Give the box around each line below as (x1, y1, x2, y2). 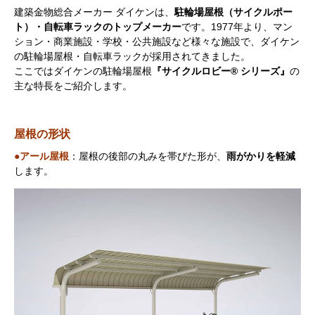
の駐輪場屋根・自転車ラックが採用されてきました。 (14, 51, 250, 63)
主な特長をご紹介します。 (14, 80, 132, 92)
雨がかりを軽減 (226, 150, 295, 162)
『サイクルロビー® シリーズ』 (152, 65, 290, 77)
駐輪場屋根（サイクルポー (174, 6, 292, 18)
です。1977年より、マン (181, 21, 292, 33)
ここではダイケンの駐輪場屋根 (14, 65, 152, 77)
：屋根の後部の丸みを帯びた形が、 (69, 150, 226, 162)
